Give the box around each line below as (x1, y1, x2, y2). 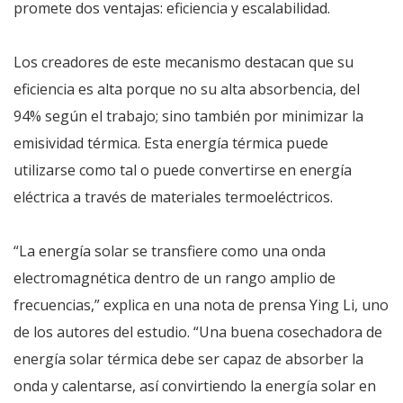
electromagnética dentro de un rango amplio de (13, 268, 336, 288)
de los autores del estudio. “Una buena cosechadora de (13, 322, 382, 342)
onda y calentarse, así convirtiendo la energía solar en (13, 376, 376, 396)
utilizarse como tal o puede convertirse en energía (13, 160, 352, 180)
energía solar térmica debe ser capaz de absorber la (13, 349, 363, 369)
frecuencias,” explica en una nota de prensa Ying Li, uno (13, 295, 389, 315)
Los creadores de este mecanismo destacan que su (13, 52, 354, 72)
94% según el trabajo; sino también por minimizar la (13, 106, 363, 126)
